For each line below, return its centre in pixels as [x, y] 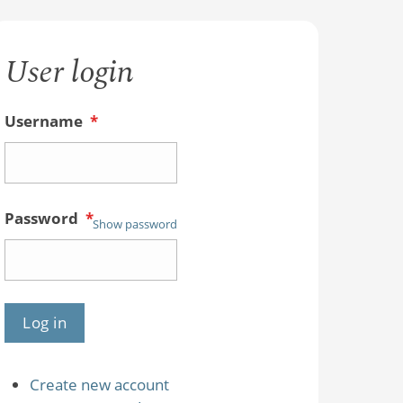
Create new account [99, 384]
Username [46, 121]
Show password [135, 224]
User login [70, 73]
